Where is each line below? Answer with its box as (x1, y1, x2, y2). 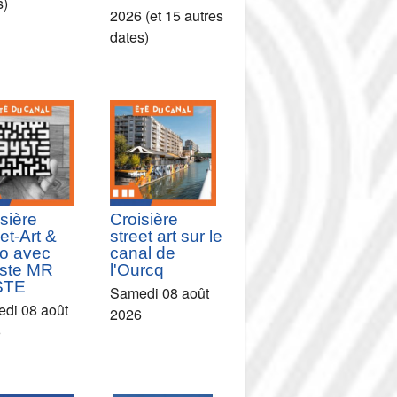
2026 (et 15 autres (110, 5, 224, 27)
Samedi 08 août (110, 282, 210, 303)
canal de (110, 243, 176, 262)
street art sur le (110, 226, 223, 245)
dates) (110, 27, 150, 48)
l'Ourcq (110, 260, 165, 279)
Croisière (110, 209, 179, 229)
